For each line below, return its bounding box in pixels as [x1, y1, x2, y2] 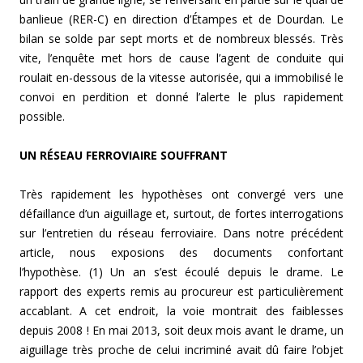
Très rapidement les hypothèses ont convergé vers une [19, 186, 344, 203]
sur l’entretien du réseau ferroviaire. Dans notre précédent [19, 225, 344, 241]
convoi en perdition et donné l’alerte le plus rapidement [19, 89, 344, 105]
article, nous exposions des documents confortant [19, 245, 344, 261]
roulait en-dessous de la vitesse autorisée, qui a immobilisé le [19, 70, 344, 86]
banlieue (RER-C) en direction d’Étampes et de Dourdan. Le [19, 11, 344, 28]
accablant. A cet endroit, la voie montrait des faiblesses [19, 303, 344, 319]
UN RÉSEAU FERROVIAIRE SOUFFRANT [19, 147, 228, 164]
